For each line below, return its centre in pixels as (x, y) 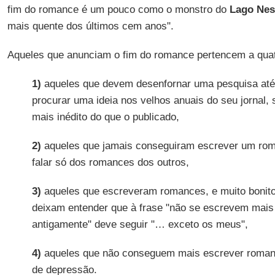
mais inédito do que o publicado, (105, 117)
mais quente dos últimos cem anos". (90, 26)
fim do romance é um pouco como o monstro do (118, 10)
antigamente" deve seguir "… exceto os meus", (140, 224)
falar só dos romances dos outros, (110, 162)
